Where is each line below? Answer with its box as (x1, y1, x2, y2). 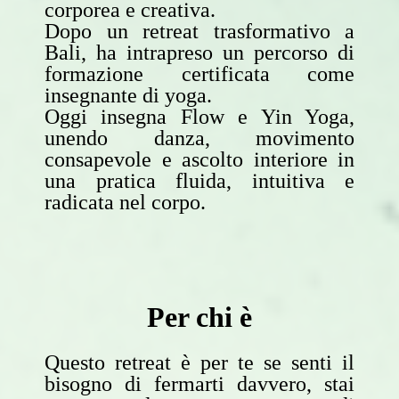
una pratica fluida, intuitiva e (45, 168, 354, 192)
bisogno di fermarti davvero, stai (45, 371, 354, 395)
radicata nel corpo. (45, 190, 206, 214)
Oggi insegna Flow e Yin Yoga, (45, 104, 354, 128)
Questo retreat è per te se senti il (45, 350, 354, 374)
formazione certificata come (45, 61, 354, 85)
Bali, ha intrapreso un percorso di (45, 40, 354, 64)
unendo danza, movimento (45, 126, 354, 150)
